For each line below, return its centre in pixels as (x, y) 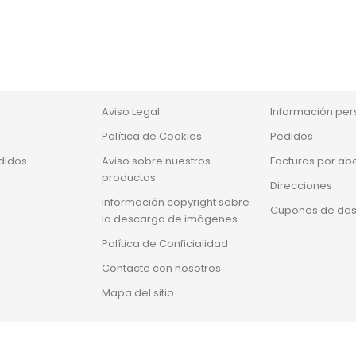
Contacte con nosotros (162, 268)
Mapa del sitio (138, 293)
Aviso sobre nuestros (157, 161)
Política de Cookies (152, 136)
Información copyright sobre (176, 202)
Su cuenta (301, 79)
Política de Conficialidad (165, 244)
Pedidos (291, 136)
